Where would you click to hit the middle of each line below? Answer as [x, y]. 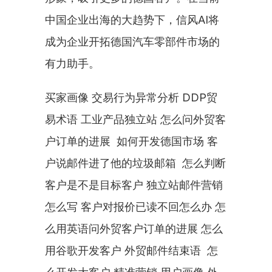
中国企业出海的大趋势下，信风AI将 [132, 20]
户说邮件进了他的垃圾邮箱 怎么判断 [135, 163]
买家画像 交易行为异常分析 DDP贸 [131, 97]
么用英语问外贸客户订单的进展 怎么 [134, 229]
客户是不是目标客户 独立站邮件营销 [134, 185]
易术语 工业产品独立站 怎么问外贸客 [135, 119]
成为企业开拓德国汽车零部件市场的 [132, 42]
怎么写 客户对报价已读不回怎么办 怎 [135, 207]
